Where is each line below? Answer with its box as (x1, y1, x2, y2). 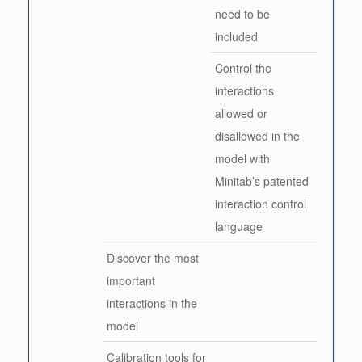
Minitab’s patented (215, 172, 309, 189)
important (107, 271, 155, 288)
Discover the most (107, 249, 199, 266)
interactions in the (107, 294, 197, 311)
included (215, 27, 258, 44)
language (215, 217, 263, 234)
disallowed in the (215, 127, 300, 144)
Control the (215, 59, 271, 76)
